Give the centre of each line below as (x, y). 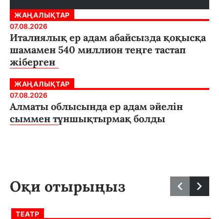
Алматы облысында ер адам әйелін (96, 107)
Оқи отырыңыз (68, 186)
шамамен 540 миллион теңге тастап (98, 50)
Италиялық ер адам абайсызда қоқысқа (108, 38)
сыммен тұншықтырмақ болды (88, 119)
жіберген (33, 62)
